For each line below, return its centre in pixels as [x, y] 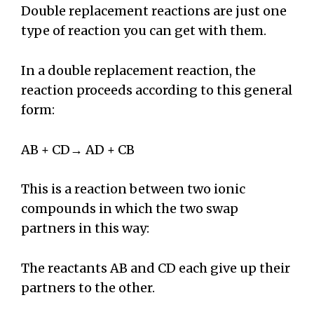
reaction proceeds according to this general [157, 90]
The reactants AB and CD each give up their [156, 268]
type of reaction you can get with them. [146, 30]
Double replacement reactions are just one [154, 11]
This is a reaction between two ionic [133, 189]
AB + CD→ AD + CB [78, 149]
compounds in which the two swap [130, 209]
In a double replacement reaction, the [138, 70]
